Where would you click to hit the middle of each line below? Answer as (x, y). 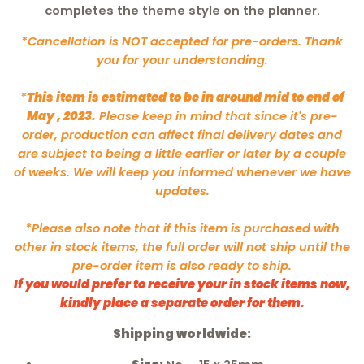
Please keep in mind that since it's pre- (218, 117)
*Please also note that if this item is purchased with (182, 229)
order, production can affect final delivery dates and (182, 135)
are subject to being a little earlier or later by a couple (182, 154)
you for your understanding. (182, 61)
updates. (182, 191)
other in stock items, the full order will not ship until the (182, 247)
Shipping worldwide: (182, 334)
